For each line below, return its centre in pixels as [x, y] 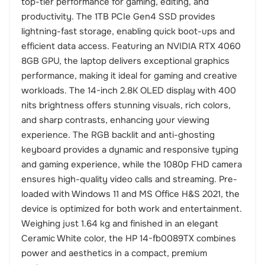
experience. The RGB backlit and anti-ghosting [118, 135]
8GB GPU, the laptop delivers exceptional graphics [125, 61]
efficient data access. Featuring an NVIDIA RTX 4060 [131, 46]
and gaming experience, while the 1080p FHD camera [132, 165]
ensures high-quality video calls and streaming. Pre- [129, 180]
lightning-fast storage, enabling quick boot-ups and [128, 32]
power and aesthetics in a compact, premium [114, 253]
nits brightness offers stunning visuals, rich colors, [126, 106]
